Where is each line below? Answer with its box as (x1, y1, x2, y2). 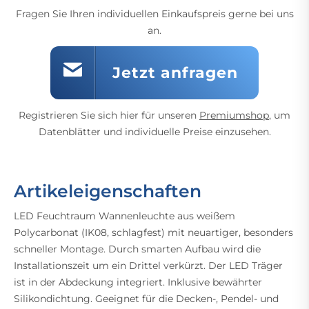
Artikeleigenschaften (14, 180, 201, 201)
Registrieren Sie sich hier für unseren (19, 108, 199, 121)
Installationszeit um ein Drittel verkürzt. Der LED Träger (14, 259, 283, 272)
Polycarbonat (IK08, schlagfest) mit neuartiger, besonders (14, 226, 293, 239)
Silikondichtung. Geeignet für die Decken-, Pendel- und (14, 292, 279, 305)
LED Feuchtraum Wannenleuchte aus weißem (14, 209, 235, 222)
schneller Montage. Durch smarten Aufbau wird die (14, 242, 261, 255)
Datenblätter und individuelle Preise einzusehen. (38, 125, 271, 138)
